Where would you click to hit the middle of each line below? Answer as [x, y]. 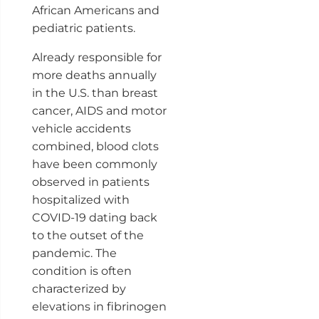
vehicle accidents [81, 128]
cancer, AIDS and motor [99, 110]
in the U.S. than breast [95, 93]
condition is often [82, 271]
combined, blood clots [95, 146]
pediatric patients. [83, 28]
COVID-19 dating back [94, 217]
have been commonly [94, 164]
